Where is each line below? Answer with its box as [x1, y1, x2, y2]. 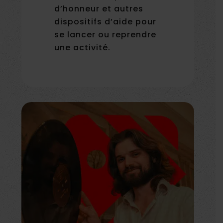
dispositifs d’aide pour [54, 15, 157, 27]
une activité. [54, 41, 111, 53]
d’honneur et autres [54, 2, 144, 14]
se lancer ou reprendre [54, 28, 157, 40]
